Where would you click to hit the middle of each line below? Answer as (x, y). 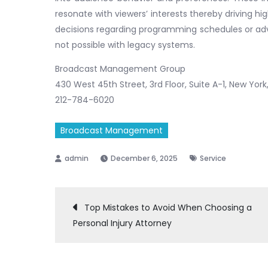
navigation (140, 246)
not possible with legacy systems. (125, 45)
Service (213, 158)
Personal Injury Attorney (122, 223)
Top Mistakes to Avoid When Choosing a (168, 207)
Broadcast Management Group (120, 68)
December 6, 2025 (144, 158)
